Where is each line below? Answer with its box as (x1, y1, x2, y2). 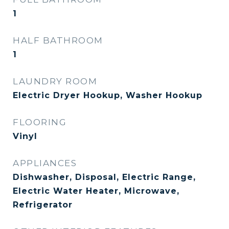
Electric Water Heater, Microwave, (13, 186, 179, 196)
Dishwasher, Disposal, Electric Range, (13, 172, 196, 182)
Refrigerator (13, 200, 73, 210)
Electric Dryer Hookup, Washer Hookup (13, 90, 202, 100)
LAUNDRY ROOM (13, 76, 97, 86)
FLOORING (13, 117, 66, 127)
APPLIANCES (13, 158, 77, 168)
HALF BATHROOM (13, 35, 103, 45)
